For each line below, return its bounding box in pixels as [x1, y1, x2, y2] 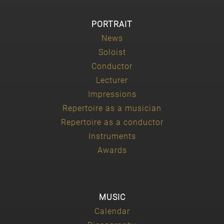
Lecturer [96, 75, 128, 85]
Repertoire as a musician [62, 103, 161, 113]
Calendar [94, 206, 130, 216]
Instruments [88, 131, 136, 141]
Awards [97, 145, 127, 155]
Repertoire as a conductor [60, 117, 163, 127]
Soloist [98, 47, 126, 57]
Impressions [87, 89, 136, 99]
